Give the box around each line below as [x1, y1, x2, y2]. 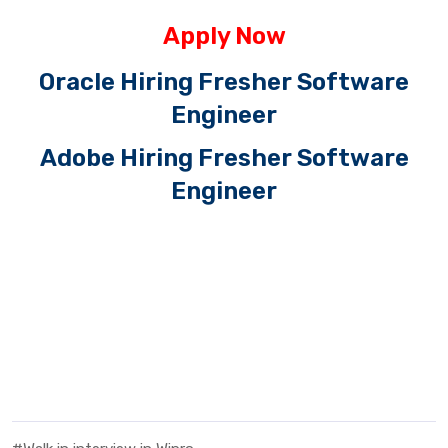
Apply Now [162, 22, 286, 51]
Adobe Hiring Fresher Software [39, 144, 409, 173]
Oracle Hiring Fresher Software [39, 68, 409, 97]
